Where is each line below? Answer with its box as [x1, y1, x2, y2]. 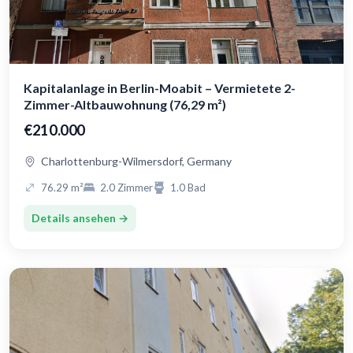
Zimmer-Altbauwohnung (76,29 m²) [24, 97, 226, 113]
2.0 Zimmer [100, 181, 153, 195]
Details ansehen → [32, 211, 128, 225]
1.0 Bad [170, 181, 206, 195]
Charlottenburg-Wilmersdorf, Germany [41, 154, 232, 169]
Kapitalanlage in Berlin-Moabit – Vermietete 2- [24, 80, 295, 96]
